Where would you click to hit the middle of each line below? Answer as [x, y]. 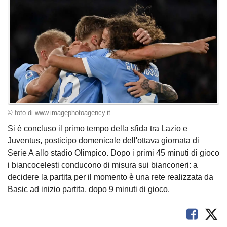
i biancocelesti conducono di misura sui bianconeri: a [103, 165]
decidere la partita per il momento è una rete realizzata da [110, 177]
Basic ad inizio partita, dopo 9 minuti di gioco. [89, 190]
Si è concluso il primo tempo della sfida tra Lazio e [98, 129]
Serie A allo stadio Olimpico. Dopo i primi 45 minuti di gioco [113, 153]
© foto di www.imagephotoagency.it [59, 113]
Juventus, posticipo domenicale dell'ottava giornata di [103, 141]
